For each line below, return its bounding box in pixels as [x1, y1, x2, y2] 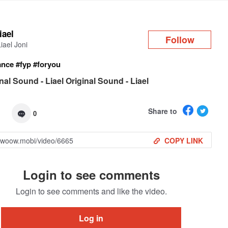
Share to [148, 105, 177, 116]
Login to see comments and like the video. [15, 185, 167, 197]
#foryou [33, 59, 61, 70]
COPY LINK [164, 135, 203, 146]
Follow [165, 33, 194, 46]
